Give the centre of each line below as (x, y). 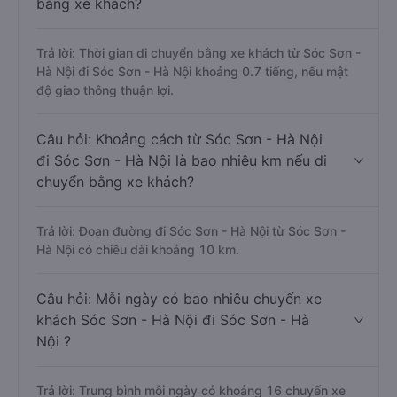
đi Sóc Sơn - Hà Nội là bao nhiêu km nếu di (182, 160)
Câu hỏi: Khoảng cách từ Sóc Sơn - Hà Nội (179, 139)
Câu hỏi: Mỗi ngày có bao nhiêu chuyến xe (179, 299)
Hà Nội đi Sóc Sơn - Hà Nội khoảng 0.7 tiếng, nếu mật (192, 71)
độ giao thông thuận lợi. (105, 90)
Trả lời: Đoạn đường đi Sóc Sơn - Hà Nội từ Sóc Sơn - (191, 231)
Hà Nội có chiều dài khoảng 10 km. (138, 249)
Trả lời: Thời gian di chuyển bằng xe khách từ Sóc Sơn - (198, 53)
